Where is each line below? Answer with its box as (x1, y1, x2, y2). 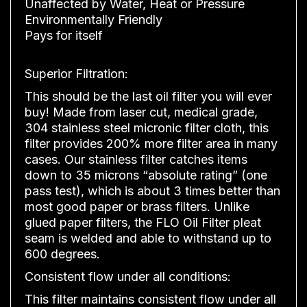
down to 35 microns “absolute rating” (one (25, 167, 267, 182)
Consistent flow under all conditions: (25, 269, 231, 284)
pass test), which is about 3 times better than (25, 183, 280, 198)
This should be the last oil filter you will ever (25, 88, 272, 103)
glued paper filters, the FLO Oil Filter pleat (25, 214, 261, 230)
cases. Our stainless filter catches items (25, 151, 247, 167)
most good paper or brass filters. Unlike (25, 199, 249, 214)
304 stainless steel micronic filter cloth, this (25, 120, 269, 135)
